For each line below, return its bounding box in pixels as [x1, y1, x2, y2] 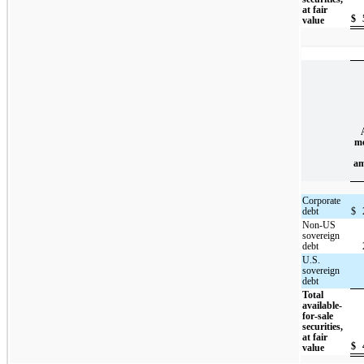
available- [302, 300, 343, 312]
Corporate [302, 195, 341, 207]
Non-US [302, 219, 336, 232]
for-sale [302, 310, 334, 323]
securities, [302, 321, 344, 333]
